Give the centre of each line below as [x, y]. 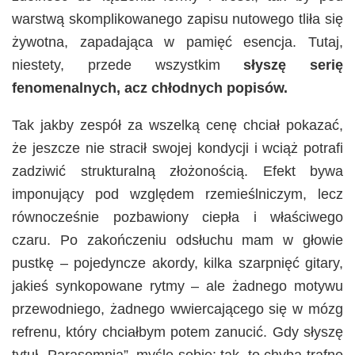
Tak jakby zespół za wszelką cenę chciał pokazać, [177, 126]
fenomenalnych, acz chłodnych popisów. [150, 88]
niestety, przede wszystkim [128, 65]
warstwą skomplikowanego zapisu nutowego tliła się [177, 19]
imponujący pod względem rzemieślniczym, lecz [177, 195]
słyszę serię [293, 65]
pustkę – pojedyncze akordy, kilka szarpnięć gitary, [177, 263]
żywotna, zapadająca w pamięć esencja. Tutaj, [177, 42]
